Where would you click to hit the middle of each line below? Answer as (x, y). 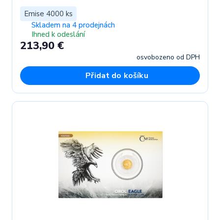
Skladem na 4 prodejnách (73, 25)
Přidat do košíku (117, 75)
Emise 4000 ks (48, 14)
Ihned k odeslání (58, 35)
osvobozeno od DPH (168, 57)
